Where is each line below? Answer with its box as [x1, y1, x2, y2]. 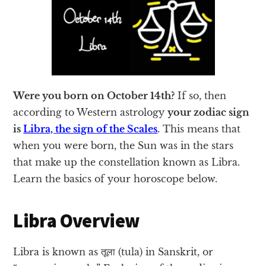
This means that [160, 123, 241, 135]
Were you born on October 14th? [13, 90, 175, 102]
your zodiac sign [167, 106, 250, 119]
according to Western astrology [13, 106, 168, 119]
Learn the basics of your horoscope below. [13, 173, 218, 185]
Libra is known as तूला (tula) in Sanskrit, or [13, 246, 214, 258]
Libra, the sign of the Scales [23, 123, 158, 135]
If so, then [175, 90, 227, 102]
